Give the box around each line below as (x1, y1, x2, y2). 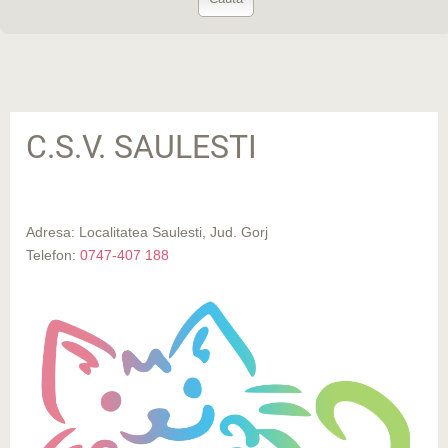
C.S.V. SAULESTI (26, 128, 257, 167)
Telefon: (26, 247, 80, 264)
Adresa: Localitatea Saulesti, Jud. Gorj (26, 224, 268, 241)
